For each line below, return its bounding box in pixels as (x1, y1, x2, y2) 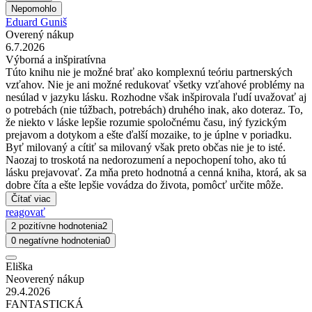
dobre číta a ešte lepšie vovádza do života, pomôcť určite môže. (6, 179, 283, 192)
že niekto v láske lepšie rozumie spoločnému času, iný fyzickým (6, 116, 286, 129)
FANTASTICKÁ (6, 298, 84, 311)
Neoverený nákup (6, 273, 84, 286)
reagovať (6, 206, 45, 219)
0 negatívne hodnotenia (11, 235, 105, 247)
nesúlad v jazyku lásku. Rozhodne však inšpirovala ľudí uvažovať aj (6, 91, 306, 104)
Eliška (6, 260, 33, 273)
